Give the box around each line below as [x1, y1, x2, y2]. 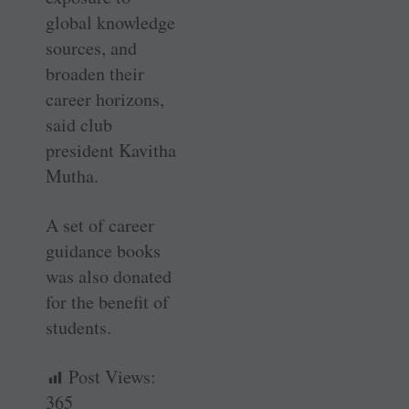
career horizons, [46, 87, 164, 112]
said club [46, 112, 112, 138]
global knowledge [46, 10, 175, 36]
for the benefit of [46, 289, 169, 315]
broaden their [46, 61, 144, 87]
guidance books [46, 238, 161, 264]
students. [46, 315, 122, 341]
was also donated [46, 264, 172, 289]
